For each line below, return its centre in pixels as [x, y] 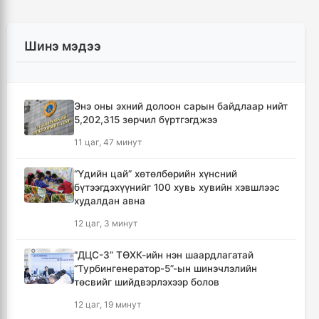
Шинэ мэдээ [63, 46]
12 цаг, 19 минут [108, 305]
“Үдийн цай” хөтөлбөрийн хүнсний [156, 174]
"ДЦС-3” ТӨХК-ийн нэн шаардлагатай [164, 255]
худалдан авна [110, 201]
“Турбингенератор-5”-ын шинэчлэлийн [166, 269]
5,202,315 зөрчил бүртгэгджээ [146, 120]
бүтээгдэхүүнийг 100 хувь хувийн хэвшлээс [177, 188]
